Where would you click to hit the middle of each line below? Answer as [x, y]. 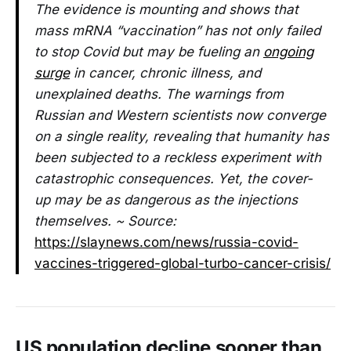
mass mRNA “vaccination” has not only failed [177, 30]
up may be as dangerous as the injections [166, 199]
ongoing [288, 51]
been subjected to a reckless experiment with [178, 157]
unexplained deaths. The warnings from [159, 94]
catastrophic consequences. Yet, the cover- [174, 178]
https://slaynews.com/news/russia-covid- [166, 242]
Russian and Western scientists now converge [180, 115]
